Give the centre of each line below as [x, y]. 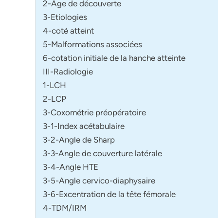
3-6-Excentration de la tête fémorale [109, 194]
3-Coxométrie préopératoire [94, 112]
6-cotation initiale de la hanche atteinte [114, 58]
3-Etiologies [65, 17]
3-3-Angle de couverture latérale [102, 153]
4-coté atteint [68, 30]
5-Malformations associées [92, 44]
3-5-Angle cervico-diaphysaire [99, 180]
